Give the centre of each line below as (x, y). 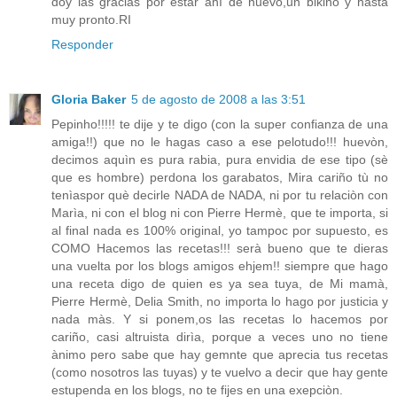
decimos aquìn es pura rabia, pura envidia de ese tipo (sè (220, 160)
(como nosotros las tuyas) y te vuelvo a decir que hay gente (220, 373)
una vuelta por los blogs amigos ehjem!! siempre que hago (220, 266)
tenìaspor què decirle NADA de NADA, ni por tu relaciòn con (220, 195)
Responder (82, 45)
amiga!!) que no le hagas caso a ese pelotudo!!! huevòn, (220, 142)
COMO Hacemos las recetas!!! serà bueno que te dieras (220, 249)
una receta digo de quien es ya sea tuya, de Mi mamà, (220, 284)
